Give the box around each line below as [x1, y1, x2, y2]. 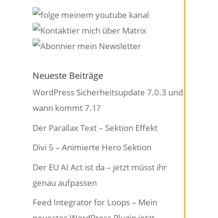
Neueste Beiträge [33, 70, 104, 82]
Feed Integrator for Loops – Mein [33, 197, 158, 208]
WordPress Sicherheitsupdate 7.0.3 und [33, 87, 183, 98]
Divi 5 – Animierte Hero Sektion [33, 142, 152, 153]
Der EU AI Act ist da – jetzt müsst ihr [33, 161, 167, 173]
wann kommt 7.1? [33, 102, 101, 114]
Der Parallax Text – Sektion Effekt [33, 122, 158, 133]
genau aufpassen [33, 177, 97, 188]
